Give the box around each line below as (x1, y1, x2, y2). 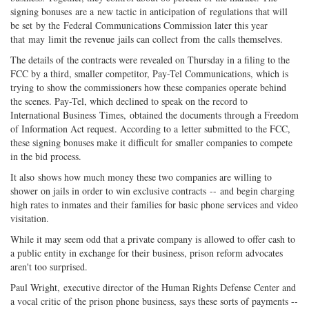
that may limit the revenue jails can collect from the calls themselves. (10, 32, 283, 46)
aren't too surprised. (10, 260, 91, 274)
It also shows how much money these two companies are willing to (10, 170, 272, 184)
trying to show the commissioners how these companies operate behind (10, 81, 286, 94)
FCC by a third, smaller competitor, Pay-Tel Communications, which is (10, 67, 288, 81)
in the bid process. (10, 150, 85, 163)
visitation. (10, 212, 52, 226)
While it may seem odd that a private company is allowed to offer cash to (10, 232, 295, 246)
